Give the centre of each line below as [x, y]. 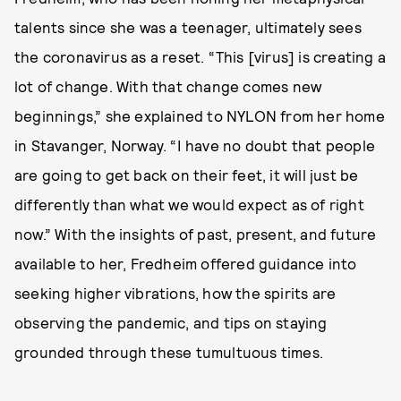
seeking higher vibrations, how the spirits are [175, 293]
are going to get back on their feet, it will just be [187, 175]
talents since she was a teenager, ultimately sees [188, 27]
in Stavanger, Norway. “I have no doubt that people [195, 145]
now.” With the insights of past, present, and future [196, 234]
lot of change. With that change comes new [168, 86]
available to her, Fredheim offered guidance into [186, 263]
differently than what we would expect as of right [189, 204]
